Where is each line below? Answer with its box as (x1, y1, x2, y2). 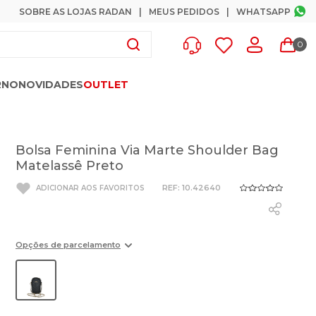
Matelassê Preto (16, 158, 123, 174)
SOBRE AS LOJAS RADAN (19, 6, 132, 17)
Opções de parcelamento (16, 240, 121, 250)
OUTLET (83, 78, 128, 91)
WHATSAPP (236, 6, 291, 17)
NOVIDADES (18, 78, 83, 91)
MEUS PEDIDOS (149, 6, 219, 17)
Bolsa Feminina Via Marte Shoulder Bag (16, 142, 279, 158)
